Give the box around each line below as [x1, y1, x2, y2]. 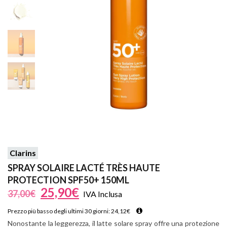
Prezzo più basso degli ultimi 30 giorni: [8, 207, 111, 215]
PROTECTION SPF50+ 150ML [8, 174, 129, 186]
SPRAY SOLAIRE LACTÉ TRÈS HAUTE [8, 162, 160, 174]
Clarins [10, 148, 36, 158]
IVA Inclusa [83, 189, 122, 199]
